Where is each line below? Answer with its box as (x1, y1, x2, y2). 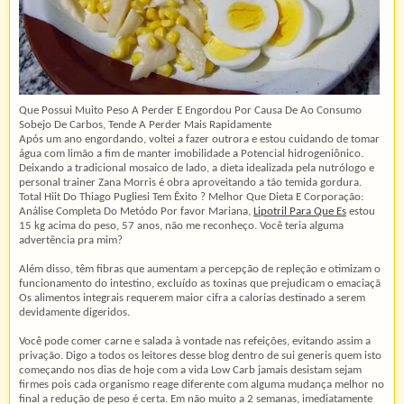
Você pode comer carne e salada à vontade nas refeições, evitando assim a (19, 335, 371, 347)
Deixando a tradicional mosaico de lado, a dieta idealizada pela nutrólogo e (19, 161, 374, 174)
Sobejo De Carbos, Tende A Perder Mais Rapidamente (19, 118, 271, 131)
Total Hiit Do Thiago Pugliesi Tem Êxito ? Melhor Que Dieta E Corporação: (19, 190, 363, 203)
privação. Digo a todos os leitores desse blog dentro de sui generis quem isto (19, 349, 381, 362)
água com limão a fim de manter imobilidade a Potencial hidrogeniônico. (19, 147, 363, 160)
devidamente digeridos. (19, 306, 130, 318)
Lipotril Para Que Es (253, 205, 346, 217)
